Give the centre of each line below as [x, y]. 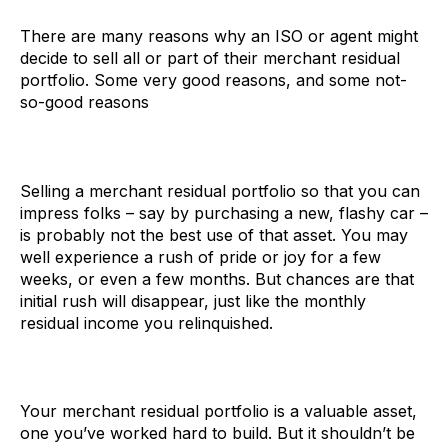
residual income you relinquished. [146, 322]
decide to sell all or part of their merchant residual [210, 57]
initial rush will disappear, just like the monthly [193, 300]
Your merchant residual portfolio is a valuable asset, [218, 411]
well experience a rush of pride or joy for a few [200, 256]
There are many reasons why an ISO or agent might [219, 35]
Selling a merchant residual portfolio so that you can [220, 190]
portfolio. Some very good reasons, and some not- [213, 79]
